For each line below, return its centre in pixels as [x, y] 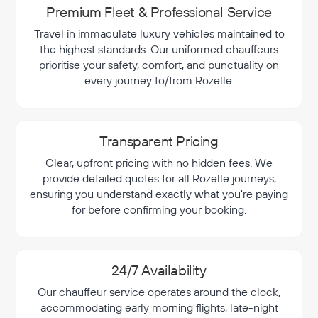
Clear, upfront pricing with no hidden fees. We [159, 163]
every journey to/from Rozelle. [159, 80]
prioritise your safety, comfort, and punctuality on [159, 65]
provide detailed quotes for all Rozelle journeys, [159, 178]
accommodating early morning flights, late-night [159, 307]
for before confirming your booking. [159, 209]
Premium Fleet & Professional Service [159, 12]
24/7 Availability [159, 270]
